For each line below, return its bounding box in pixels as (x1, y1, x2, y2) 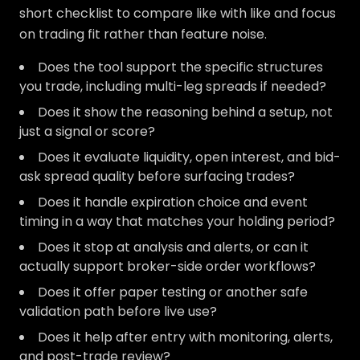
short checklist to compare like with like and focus (19, 4, 336, 22)
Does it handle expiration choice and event (38, 193, 308, 211)
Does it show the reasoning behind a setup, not (38, 103, 333, 121)
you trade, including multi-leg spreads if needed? (19, 77, 326, 96)
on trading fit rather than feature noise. (19, 25, 267, 43)
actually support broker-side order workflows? (19, 257, 316, 276)
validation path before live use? (19, 302, 217, 321)
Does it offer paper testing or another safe (38, 283, 308, 301)
